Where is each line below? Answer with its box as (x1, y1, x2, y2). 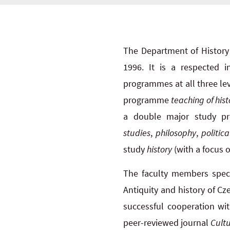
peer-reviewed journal (123, 216, 208, 228)
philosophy (156, 127, 196, 139)
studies (123, 127, 150, 139)
